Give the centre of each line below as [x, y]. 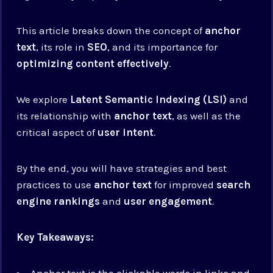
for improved [184, 184]
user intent [126, 132]
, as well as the [207, 115]
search [234, 184]
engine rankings [58, 201]
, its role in [62, 47]
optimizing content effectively [93, 63]
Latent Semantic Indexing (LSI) [149, 99]
